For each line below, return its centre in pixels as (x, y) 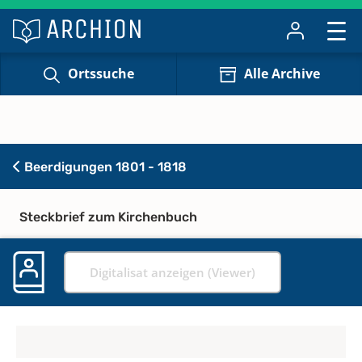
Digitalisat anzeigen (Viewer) (173, 272)
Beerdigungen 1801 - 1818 (104, 166)
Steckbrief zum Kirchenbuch (108, 217)
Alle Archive (282, 74)
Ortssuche (101, 74)
